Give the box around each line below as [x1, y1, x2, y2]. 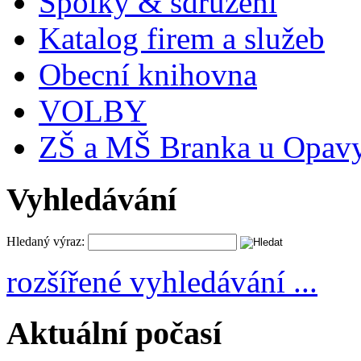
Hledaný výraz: [6, 234, 85, 248]
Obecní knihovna [39, 57, 257, 93]
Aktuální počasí [6, 315, 222, 352]
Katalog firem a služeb [39, 21, 325, 56]
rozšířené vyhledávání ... [6, 263, 317, 299]
